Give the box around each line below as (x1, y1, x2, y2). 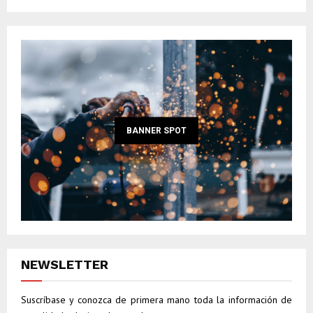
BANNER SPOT (126, 125, 187, 136)
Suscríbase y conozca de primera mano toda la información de (21, 293, 292, 306)
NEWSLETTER (21, 256, 108, 272)
